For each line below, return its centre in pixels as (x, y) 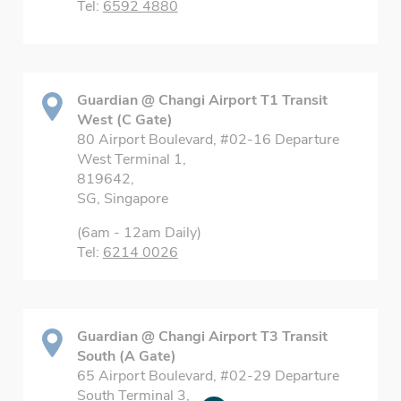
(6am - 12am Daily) (139, 233)
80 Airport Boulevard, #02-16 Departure (208, 140)
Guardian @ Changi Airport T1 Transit (202, 100)
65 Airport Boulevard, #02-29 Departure (208, 376)
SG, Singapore (122, 199)
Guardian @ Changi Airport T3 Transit (202, 337)
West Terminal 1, (131, 159)
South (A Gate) (126, 356)
